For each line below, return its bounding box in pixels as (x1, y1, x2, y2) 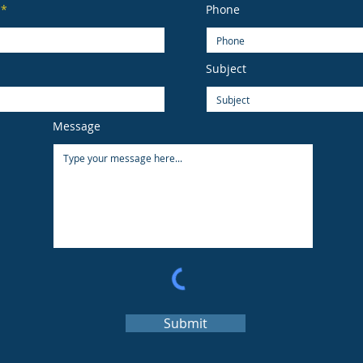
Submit (164, 314, 207, 332)
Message (53, 118, 100, 134)
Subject (206, 61, 246, 76)
